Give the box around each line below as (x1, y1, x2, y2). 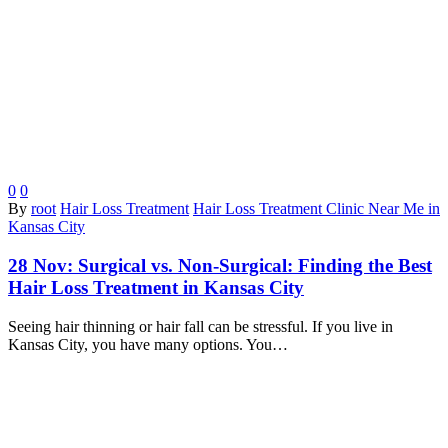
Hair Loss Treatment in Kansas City (8, 277, 304, 299)
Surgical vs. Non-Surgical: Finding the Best (78, 255, 432, 277)
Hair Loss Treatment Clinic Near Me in (193, 200, 440, 218)
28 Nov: (8, 255, 78, 277)
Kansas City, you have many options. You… (8, 335, 288, 353)
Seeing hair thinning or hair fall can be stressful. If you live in (8, 317, 393, 335)
